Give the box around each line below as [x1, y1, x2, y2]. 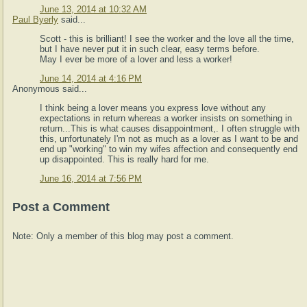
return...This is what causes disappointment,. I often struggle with [40, 123, 299, 134]
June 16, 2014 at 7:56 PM [40, 173, 142, 184]
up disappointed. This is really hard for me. [40, 154, 209, 165]
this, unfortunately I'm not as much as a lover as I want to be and [40, 134, 298, 145]
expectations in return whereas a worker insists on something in [40, 113, 292, 124]
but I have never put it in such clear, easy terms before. [40, 44, 260, 55]
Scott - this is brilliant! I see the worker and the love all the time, [40, 34, 294, 45]
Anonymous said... [12, 84, 87, 95]
